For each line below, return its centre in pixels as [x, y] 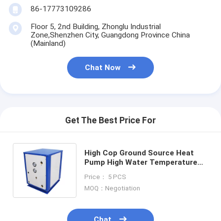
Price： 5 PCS [105, 177]
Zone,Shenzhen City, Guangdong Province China [110, 35]
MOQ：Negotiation [112, 188]
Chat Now [103, 68]
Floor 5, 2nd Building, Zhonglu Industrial [95, 27]
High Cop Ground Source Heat [139, 153]
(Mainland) [48, 44]
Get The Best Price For [110, 121]
